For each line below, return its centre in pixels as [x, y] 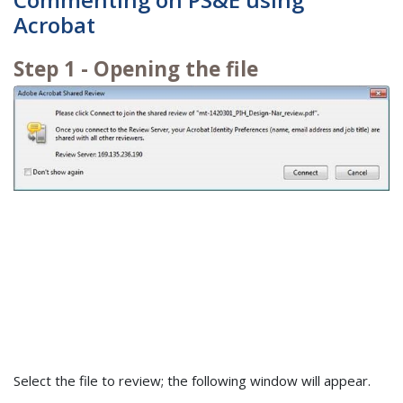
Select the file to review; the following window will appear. [192, 380]
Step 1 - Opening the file [136, 68]
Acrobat [54, 25]
